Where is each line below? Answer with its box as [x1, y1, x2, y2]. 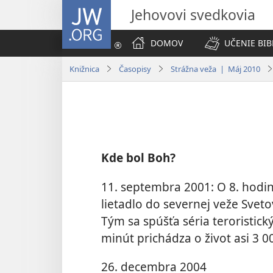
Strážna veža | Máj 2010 [171, 63, 260, 74]
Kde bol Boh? [101, 149, 175, 166]
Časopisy [119, 63, 151, 74]
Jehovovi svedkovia [131, 5, 255, 24]
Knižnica [69, 63, 99, 74]
